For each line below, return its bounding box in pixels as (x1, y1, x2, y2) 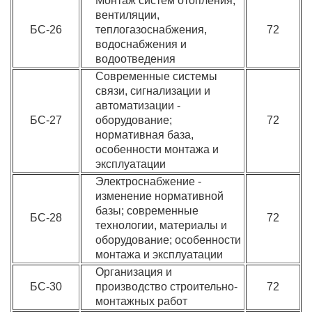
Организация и (95, 266, 173, 278)
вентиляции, (95, 9, 160, 21)
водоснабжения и (95, 38, 187, 50)
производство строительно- (95, 281, 238, 292)
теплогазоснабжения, (95, 24, 208, 36)
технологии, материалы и (95, 219, 228, 231)
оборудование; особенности (95, 234, 242, 246)
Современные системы (95, 70, 218, 82)
